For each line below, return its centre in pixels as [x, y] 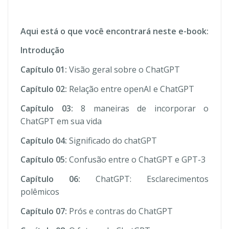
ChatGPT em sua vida [61, 121]
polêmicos [40, 192]
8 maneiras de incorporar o [145, 108]
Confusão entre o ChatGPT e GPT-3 [137, 160]
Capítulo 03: [51, 108]
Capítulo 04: [44, 140]
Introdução [42, 50]
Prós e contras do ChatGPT [120, 211]
